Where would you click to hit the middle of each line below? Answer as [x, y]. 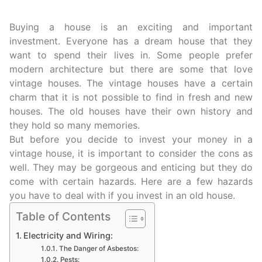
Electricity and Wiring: [68, 235]
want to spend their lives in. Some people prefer [131, 55]
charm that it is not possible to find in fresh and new [131, 97]
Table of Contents [63, 217]
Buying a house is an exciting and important [131, 27]
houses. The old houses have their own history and [131, 111]
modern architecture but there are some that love [131, 69]
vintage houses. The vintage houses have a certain [131, 83]
